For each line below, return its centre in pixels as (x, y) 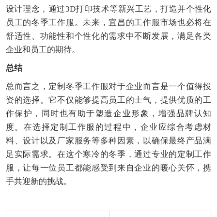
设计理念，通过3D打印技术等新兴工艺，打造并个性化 (108, 9)
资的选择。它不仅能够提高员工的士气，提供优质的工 (108, 100)
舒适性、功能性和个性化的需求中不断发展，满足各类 (108, 36)
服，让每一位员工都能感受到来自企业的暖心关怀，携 (108, 168)
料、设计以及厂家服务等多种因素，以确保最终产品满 (108, 141)
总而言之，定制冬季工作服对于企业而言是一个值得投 (108, 87)
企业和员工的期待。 (43, 50)
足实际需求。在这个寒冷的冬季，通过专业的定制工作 (108, 155)
